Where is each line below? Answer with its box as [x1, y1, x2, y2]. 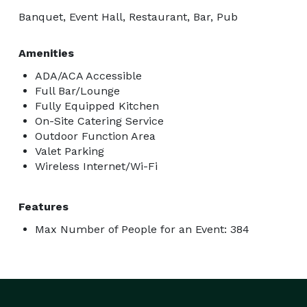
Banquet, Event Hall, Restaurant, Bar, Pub [19, 10, 238, 23]
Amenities [19, 46, 74, 60]
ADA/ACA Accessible [35, 69, 142, 82]
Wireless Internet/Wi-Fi [35, 159, 158, 173]
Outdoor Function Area [35, 129, 156, 143]
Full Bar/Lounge [35, 84, 120, 97]
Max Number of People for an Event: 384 [35, 222, 249, 236]
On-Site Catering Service [35, 114, 164, 127]
